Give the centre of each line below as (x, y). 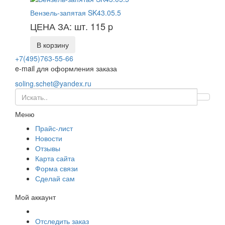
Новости (49, 138)
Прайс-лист (54, 128)
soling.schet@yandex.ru (53, 83)
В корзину (53, 44)
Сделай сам (55, 178)
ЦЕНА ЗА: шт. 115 (69, 26)
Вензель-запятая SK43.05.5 (76, 12)
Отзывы (48, 148)
